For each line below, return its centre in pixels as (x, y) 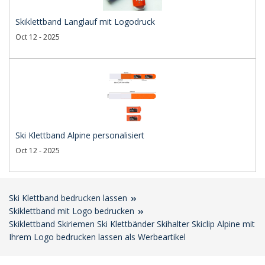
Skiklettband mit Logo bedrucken (72, 211)
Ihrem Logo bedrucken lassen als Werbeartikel (97, 237)
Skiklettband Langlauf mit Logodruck (85, 22)
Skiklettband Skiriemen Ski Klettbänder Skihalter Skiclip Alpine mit (132, 224)
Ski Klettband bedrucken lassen (68, 198)
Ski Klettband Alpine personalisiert (80, 135)
